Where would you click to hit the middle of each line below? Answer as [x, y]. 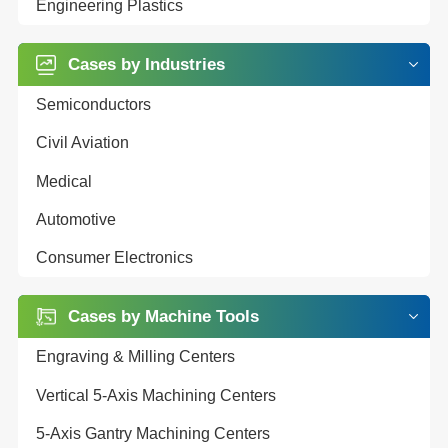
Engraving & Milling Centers [135, 357]
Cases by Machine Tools [163, 317]
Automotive [75, 219]
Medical [63, 181]
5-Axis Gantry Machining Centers [152, 433]
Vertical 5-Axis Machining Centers [155, 395]
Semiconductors [93, 104]
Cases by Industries [146, 64]
